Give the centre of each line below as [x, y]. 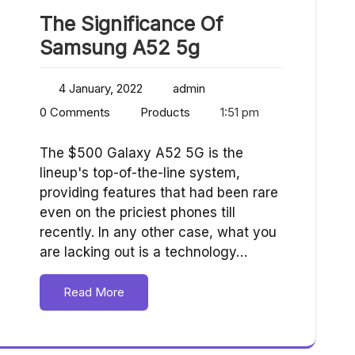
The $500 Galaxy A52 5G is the [141, 153]
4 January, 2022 [101, 89]
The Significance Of [131, 24]
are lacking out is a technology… [143, 252]
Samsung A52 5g [120, 48]
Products [165, 113]
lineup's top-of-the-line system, [140, 173]
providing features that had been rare [159, 193]
